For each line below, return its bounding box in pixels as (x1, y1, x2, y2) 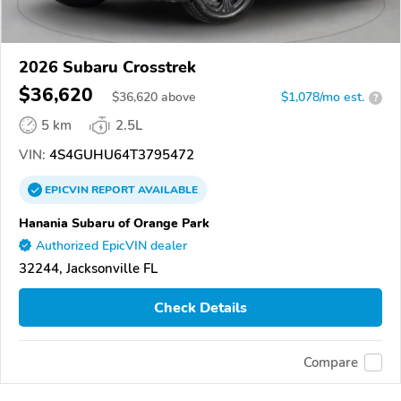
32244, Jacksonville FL (19, 260, 158, 278)
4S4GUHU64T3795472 (46, 146, 194, 165)
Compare (303, 353, 358, 371)
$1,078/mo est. (281, 89, 364, 107)
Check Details (154, 297, 247, 318)
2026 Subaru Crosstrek (19, 56, 196, 79)
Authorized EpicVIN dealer (36, 237, 187, 255)
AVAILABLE (135, 183, 198, 198)
